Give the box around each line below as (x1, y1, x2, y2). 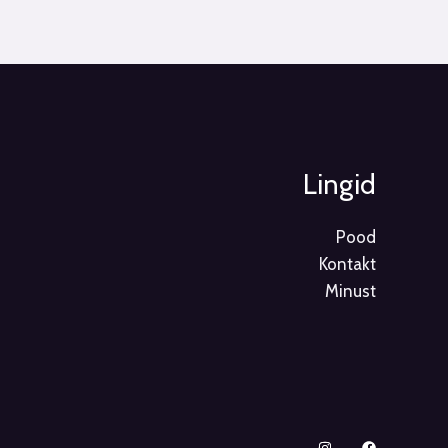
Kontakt (318, 253, 376, 274)
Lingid (302, 166, 376, 201)
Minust (324, 280, 376, 301)
